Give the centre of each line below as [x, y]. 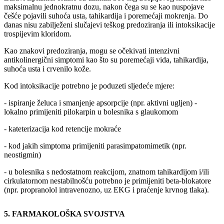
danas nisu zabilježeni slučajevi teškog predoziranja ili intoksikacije [109, 24]
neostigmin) [22, 154]
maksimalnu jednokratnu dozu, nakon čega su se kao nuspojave [104, 6]
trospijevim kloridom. [38, 33]
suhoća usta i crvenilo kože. [47, 68]
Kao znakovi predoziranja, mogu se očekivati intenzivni [92, 50]
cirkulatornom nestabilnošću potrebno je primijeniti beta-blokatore [107, 180]
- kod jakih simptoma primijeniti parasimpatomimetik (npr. [95, 145]
